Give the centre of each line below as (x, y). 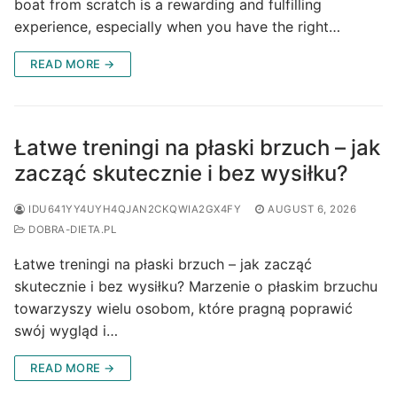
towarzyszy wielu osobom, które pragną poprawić (183, 308)
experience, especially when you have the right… (177, 26)
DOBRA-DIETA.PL (70, 229)
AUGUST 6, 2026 (312, 209)
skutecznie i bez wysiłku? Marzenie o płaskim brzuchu (196, 286)
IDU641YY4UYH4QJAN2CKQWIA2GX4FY (133, 209)
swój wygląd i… (66, 330)
